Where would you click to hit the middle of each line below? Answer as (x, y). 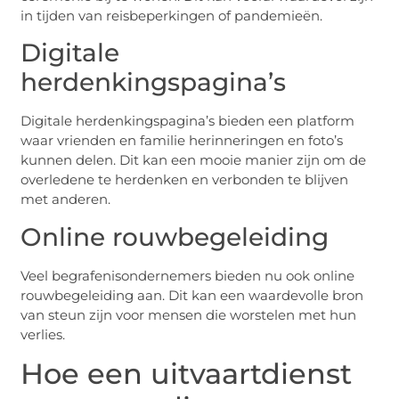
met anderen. (66, 199)
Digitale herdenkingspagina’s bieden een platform (188, 121)
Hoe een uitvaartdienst (187, 373)
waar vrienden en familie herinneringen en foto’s (182, 141)
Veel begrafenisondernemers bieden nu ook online (188, 275)
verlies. (43, 334)
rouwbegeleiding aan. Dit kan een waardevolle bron (192, 295)
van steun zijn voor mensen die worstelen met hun (189, 314)
